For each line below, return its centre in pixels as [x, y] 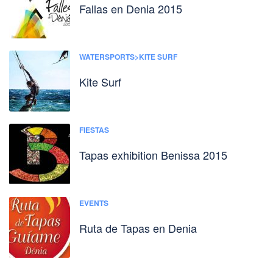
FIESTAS [94, 129]
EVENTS [94, 203]
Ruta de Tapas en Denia [138, 228]
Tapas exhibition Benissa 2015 [153, 154]
